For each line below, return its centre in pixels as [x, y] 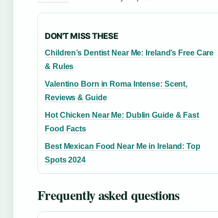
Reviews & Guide [76, 97]
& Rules [59, 66]
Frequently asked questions [109, 195]
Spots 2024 [65, 160]
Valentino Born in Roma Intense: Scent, [116, 84]
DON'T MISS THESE [82, 36]
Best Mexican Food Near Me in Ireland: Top [123, 146]
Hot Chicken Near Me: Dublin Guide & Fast [122, 115]
